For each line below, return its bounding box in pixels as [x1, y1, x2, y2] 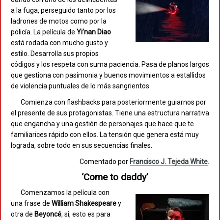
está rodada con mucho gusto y [11, 39, 108, 47]
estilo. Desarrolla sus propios [11, 50, 99, 58]
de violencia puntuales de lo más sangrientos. [11, 82, 151, 90]
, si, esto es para [61, 210, 110, 219]
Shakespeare [75, 199, 116, 208]
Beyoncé [34, 210, 61, 219]
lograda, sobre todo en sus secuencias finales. [11, 141, 152, 150]
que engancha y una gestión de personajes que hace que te [11, 120, 194, 128]
